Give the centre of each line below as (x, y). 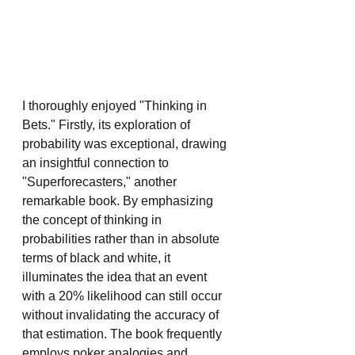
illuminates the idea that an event (116, 277)
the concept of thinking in (94, 220)
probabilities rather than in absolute (122, 239)
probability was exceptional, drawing (126, 144)
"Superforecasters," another (101, 182)
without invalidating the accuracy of (122, 315)
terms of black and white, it (98, 258)
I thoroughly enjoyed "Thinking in (116, 106)
